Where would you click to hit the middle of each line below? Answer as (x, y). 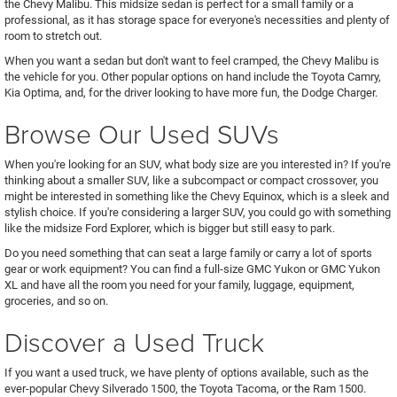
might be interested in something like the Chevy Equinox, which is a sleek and (197, 196)
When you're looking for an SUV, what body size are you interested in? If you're (198, 164)
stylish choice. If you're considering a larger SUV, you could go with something (198, 212)
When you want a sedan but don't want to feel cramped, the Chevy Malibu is (192, 60)
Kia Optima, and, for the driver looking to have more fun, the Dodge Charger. (191, 92)
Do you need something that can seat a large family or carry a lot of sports (188, 253)
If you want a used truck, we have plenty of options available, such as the (187, 372)
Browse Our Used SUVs (145, 133)
